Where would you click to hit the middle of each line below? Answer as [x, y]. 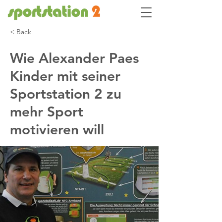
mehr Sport [47, 111]
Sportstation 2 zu [66, 94]
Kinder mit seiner [65, 76]
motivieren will [57, 129]
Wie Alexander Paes [74, 58]
